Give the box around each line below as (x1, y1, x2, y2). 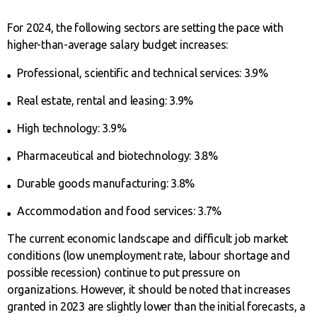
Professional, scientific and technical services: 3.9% (17, 67, 268, 80)
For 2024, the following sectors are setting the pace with (7, 21, 284, 35)
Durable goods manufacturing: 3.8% (17, 177, 195, 190)
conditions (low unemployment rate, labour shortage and (7, 249, 290, 263)
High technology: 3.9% (17, 122, 127, 135)
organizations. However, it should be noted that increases (7, 283, 291, 296)
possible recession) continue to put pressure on (7, 266, 241, 279)
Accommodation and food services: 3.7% (17, 204, 222, 218)
